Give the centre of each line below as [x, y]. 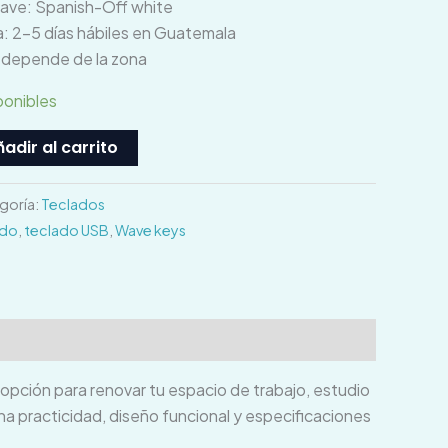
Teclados [73, 204]
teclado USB [66, 230]
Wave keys [150, 230]
